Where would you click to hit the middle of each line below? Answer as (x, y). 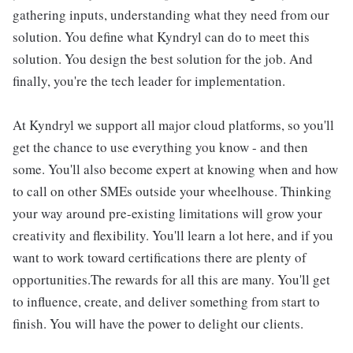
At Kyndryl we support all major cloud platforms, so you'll (173, 125)
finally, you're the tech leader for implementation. (149, 81)
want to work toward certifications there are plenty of (160, 257)
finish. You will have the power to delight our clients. (158, 323)
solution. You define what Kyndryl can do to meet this (161, 37)
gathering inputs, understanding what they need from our (171, 15)
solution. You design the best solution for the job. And (163, 59)
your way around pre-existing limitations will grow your (167, 213)
